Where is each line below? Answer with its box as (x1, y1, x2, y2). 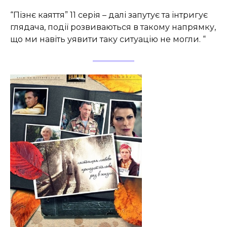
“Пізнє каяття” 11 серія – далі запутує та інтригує (10, 10, 208, 20)
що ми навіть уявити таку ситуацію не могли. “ (10, 34, 206, 45)
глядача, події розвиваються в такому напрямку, (10, 22, 216, 32)
